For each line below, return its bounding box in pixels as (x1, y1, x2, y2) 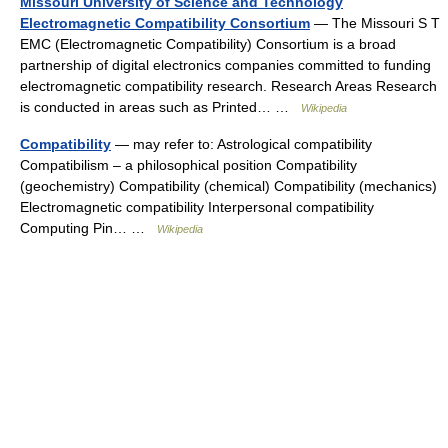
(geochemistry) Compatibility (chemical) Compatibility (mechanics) (20, 178, 437, 194)
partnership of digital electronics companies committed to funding (20, 57, 431, 73)
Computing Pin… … (20, 220, 157, 236)
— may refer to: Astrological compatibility (111, 136, 372, 152)
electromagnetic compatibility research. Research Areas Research (20, 78, 437, 94)
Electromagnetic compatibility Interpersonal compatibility (20, 199, 374, 215)
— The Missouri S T (310, 15, 440, 31)
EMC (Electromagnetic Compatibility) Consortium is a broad (20, 36, 396, 52)
